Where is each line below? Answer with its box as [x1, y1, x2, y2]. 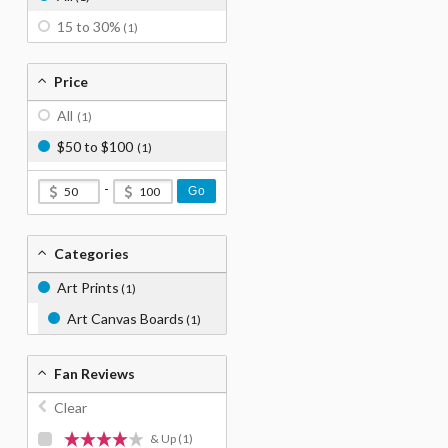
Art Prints [57, 279, 119, 296]
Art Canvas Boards [67, 310, 184, 327]
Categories [54, 245, 129, 262]
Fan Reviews [54, 365, 135, 382]
